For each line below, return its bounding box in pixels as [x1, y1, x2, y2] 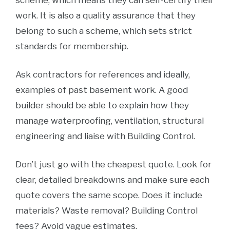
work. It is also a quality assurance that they [15, 10, 196, 21]
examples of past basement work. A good [15, 85, 188, 95]
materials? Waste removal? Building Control [15, 205, 198, 216]
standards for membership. [15, 41, 130, 51]
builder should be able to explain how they [15, 100, 189, 110]
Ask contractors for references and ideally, [15, 69, 190, 80]
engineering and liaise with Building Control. [15, 131, 195, 141]
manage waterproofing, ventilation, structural [15, 116, 204, 126]
